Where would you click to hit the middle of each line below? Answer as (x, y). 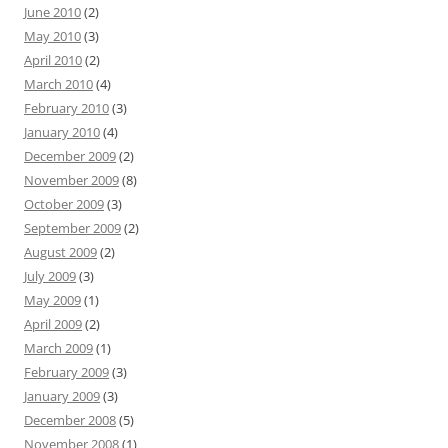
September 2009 (72, 228)
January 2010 (62, 132)
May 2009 (52, 300)
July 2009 (50, 276)
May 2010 (52, 36)
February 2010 (66, 108)
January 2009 (62, 396)
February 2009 (66, 372)
